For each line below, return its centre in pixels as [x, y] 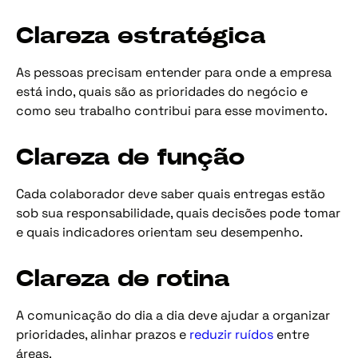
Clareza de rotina [123, 279]
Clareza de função [130, 157]
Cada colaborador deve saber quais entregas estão [171, 193]
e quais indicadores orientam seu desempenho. [159, 232]
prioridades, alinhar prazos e [103, 334]
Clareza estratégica [141, 36]
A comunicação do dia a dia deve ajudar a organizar [173, 315]
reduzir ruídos [231, 334]
